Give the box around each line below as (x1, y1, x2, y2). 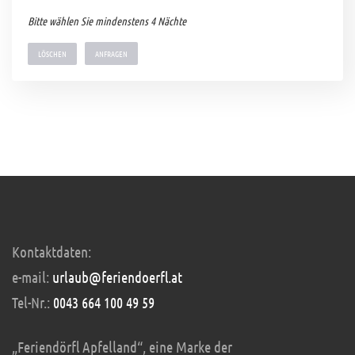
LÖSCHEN (38, 48, 67, 60)
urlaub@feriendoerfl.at (52, 268, 182, 287)
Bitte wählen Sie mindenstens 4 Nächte (28, 13, 186, 29)
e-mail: (12, 268, 52, 287)
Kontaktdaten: (12, 242, 91, 261)
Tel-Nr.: (12, 293, 53, 312)
